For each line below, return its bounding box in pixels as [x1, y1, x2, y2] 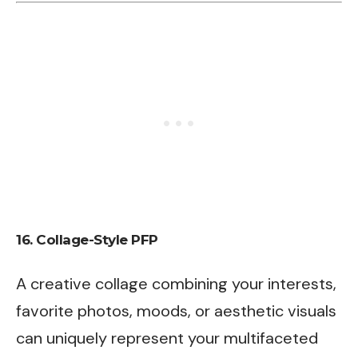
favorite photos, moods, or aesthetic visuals [16, 300, 336, 321]
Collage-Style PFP [36, 232, 158, 248]
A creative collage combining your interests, [16, 272, 336, 294]
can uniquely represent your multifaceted [16, 327, 318, 348]
